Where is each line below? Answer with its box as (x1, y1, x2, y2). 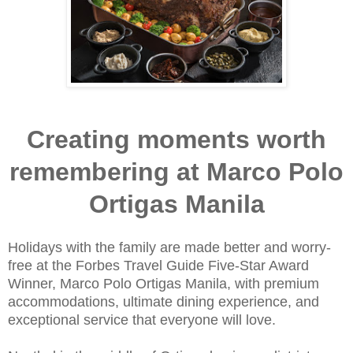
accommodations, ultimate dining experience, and (8, 294, 319, 310)
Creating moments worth (27, 125, 326, 154)
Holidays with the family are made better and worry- (8, 240, 331, 256)
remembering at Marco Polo (9, 158, 344, 187)
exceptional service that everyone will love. (8, 312, 276, 329)
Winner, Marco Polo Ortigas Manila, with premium (8, 276, 319, 292)
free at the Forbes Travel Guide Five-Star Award (8, 258, 309, 274)
